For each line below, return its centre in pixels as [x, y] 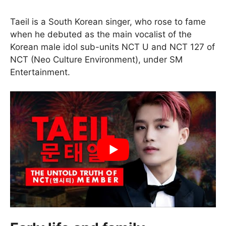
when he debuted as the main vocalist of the [101, 34]
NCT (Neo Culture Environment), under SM [96, 59]
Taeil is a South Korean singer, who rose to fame [108, 21]
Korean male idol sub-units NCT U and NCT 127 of [112, 47]
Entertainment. [40, 72]
